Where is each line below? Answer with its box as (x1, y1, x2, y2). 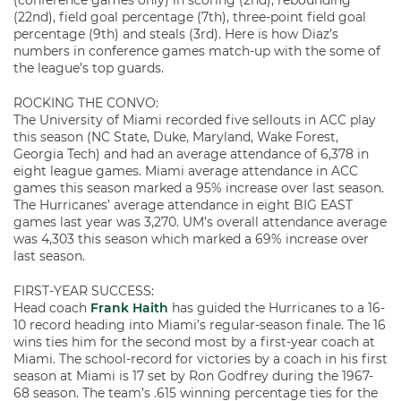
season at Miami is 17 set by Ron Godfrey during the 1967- (13, 368, 373, 384)
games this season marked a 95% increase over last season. (13, 180, 384, 196)
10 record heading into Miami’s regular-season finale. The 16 (13, 317, 386, 333)
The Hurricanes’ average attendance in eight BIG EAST (13, 197, 353, 213)
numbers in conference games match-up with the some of (13, 43, 380, 59)
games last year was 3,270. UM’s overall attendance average (13, 214, 387, 230)
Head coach (13, 300, 90, 316)
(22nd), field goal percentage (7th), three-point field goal (13, 9, 366, 25)
